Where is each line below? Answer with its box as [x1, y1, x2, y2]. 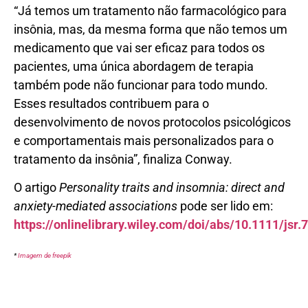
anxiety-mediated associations [14, 199, 177, 214]
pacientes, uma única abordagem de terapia [14, 58, 254, 74]
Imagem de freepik [18, 251, 71, 259]
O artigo [14, 180, 59, 195]
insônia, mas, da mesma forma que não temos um [14, 21, 287, 36]
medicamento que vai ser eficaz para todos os [14, 40, 265, 55]
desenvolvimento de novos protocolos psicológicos [14, 114, 291, 129]
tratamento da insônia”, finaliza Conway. [14, 151, 232, 166]
